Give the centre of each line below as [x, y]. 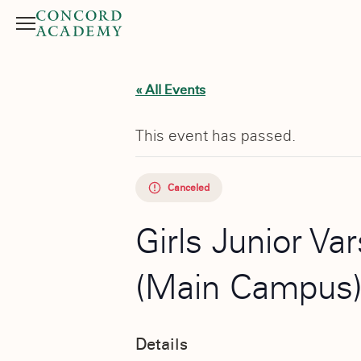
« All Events [170, 90]
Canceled [189, 188]
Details [162, 344]
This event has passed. [216, 136]
